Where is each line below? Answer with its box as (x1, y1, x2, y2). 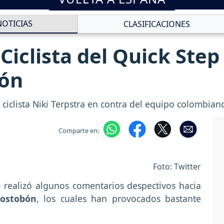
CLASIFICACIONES (123, 18, 190, 30)
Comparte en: (58, 125, 99, 135)
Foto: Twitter (153, 160, 201, 172)
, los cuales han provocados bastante (36, 192, 201, 204)
